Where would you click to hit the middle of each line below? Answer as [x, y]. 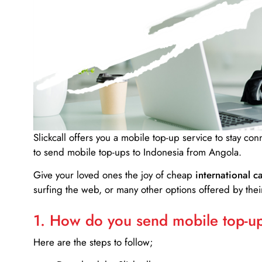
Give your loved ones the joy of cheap [114, 175]
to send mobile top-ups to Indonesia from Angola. [137, 152]
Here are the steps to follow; [93, 242]
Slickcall [50, 137]
